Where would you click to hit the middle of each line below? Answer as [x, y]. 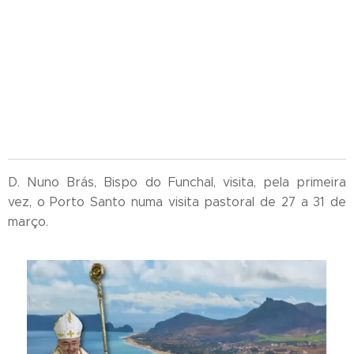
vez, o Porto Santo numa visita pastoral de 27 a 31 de [177, 202]
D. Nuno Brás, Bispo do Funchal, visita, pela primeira [177, 183]
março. [28, 222]
